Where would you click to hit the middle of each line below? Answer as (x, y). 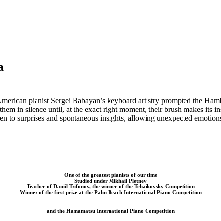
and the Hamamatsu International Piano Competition (110, 210)
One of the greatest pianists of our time (110, 174)
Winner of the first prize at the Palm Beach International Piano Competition (110, 192)
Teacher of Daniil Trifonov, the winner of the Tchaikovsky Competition (110, 186)
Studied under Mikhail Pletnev (110, 180)
